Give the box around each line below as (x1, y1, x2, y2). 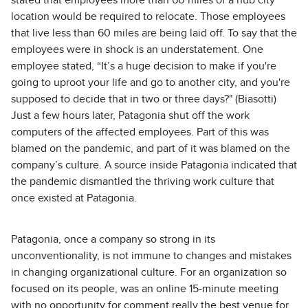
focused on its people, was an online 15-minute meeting (11, 283, 278, 295)
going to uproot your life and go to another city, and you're (11, 77, 290, 89)
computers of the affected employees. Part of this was (11, 126, 269, 138)
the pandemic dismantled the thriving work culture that (11, 176, 274, 188)
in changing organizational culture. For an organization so (11, 267, 287, 278)
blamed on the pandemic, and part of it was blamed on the (11, 143, 290, 155)
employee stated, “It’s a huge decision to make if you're (11, 60, 276, 72)
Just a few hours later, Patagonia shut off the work (11, 110, 250, 122)
